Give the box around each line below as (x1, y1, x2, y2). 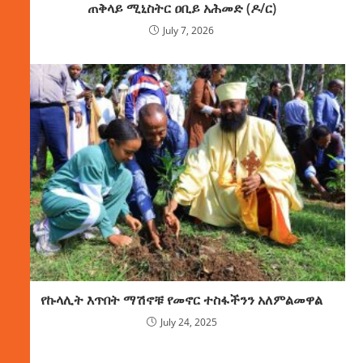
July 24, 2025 (160, 315, 217, 330)
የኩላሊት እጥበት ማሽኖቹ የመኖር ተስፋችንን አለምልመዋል (41, 291, 322, 310)
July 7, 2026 (163, 23, 214, 37)
